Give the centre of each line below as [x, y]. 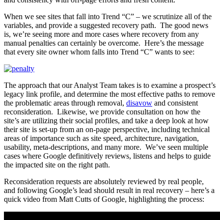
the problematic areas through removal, [65, 103]
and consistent [175, 103]
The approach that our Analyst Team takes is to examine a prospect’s [110, 85]
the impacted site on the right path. [57, 165]
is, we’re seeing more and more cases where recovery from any [101, 34]
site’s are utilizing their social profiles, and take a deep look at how [106, 121]
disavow [139, 103]
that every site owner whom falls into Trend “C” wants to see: [99, 52]
